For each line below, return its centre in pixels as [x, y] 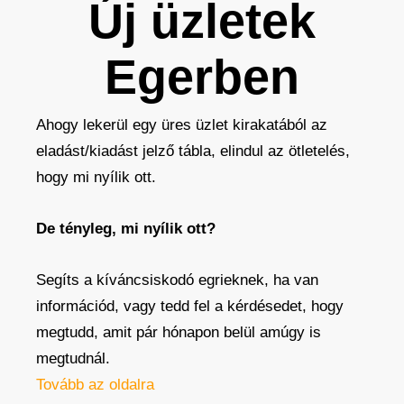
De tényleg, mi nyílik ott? [129, 229]
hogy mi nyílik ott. [96, 177]
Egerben [202, 77]
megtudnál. [73, 358]
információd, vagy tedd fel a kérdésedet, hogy [190, 306]
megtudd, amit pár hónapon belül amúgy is [179, 332]
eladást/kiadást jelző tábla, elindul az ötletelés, [193, 151]
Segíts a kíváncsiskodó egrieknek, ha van [178, 280]
